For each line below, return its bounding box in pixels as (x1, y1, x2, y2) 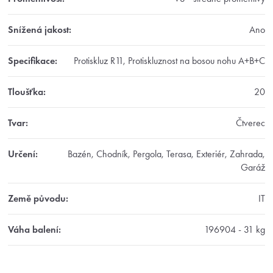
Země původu (8, 192, 66, 204)
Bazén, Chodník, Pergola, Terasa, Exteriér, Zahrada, (68, 147, 265, 160)
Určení (8, 147, 35, 160)
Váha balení (8, 223, 58, 235)
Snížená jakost (8, 23, 69, 35)
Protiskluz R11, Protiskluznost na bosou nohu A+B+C (74, 54, 265, 66)
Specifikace (8, 54, 55, 66)
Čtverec (236, 116, 265, 129)
